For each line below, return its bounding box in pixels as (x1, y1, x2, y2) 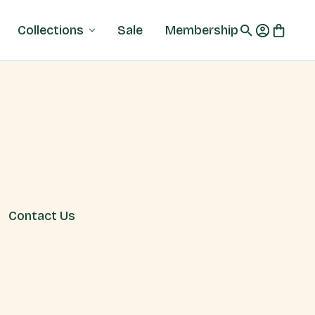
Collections (18, 22, 84, 38)
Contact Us (8, 208, 75, 224)
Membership (165, 22, 238, 38)
